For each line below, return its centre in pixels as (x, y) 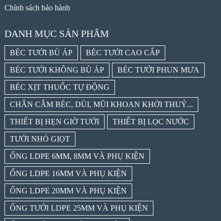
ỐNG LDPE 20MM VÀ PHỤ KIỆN (68, 191)
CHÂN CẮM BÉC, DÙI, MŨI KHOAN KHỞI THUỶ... (101, 105)
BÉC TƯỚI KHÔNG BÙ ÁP (57, 70)
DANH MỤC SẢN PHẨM (56, 34)
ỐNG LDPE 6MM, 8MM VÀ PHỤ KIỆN (77, 156)
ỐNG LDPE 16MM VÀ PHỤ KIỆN (68, 174)
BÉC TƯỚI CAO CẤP (123, 53)
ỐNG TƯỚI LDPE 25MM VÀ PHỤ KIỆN (79, 208)
